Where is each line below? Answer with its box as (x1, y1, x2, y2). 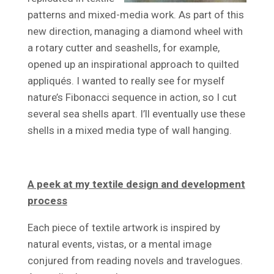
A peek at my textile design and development (27, 177, 245, 190)
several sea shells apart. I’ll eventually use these (27, 107, 245, 120)
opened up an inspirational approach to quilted (27, 57, 239, 70)
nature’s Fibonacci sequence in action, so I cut (27, 91, 237, 103)
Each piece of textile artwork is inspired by (27, 221, 220, 234)
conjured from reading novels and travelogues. (27, 254, 243, 267)
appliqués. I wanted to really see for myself (27, 74, 225, 87)
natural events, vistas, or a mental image (27, 237, 212, 250)
